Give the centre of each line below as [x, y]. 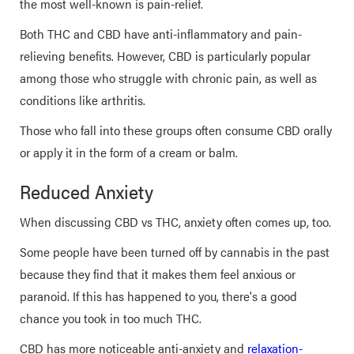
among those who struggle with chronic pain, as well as [168, 78]
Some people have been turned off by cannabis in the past [175, 252]
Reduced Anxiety [87, 191]
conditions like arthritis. [83, 100]
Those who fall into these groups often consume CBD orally [176, 130]
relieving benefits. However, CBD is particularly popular [165, 56]
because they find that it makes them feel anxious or [158, 274]
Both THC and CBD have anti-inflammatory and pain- [161, 34]
